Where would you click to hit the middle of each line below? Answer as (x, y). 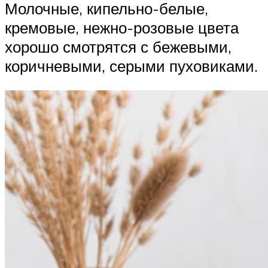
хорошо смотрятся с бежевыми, (118, 46)
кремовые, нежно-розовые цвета (122, 27)
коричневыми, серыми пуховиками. (131, 66)
